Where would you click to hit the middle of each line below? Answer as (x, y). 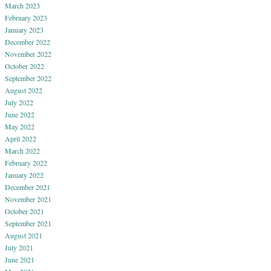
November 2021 (28, 199)
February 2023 (26, 17)
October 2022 (24, 66)
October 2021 (24, 211)
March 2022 (22, 150)
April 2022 (21, 138)
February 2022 (26, 162)
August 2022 (24, 90)
